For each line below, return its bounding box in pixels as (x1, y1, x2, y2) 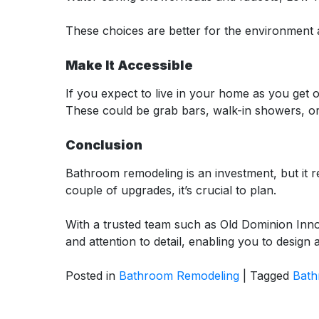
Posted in (66, 268, 119, 283)
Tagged (250, 268, 293, 283)
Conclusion (66, 137, 142, 152)
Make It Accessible (66, 57, 193, 73)
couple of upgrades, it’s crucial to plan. (66, 182, 276, 197)
